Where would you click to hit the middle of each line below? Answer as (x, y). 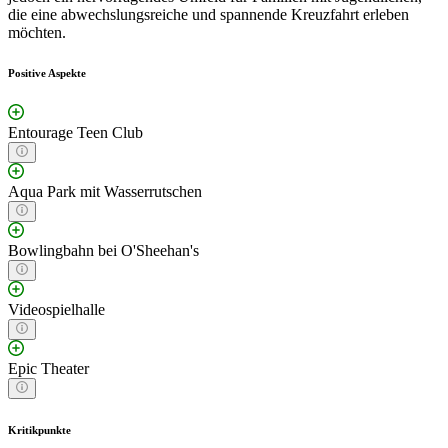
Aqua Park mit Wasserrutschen (105, 191)
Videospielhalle (56, 309)
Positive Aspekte (47, 72)
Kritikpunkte (39, 429)
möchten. (37, 32)
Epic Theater (48, 368)
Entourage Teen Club (75, 132)
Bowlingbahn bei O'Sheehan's (103, 250)
